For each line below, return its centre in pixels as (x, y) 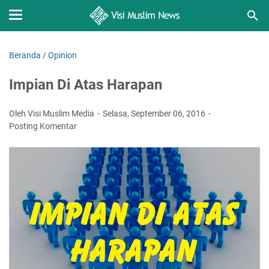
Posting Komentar (43, 126)
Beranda (25, 55)
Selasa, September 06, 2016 (155, 113)
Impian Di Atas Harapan (86, 85)
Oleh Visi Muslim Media (53, 113)
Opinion (62, 55)
